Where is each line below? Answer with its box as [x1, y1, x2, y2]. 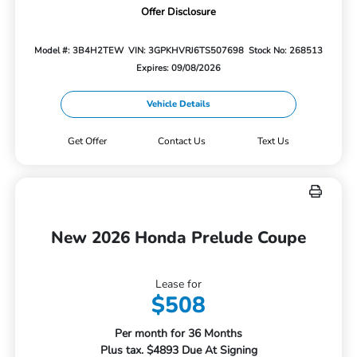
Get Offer [67, 135, 107, 148]
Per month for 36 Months [115, 326, 242, 342]
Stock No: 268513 [249, 45, 324, 57]
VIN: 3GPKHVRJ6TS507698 [128, 45, 244, 57]
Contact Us [158, 135, 206, 148]
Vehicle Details [147, 98, 210, 111]
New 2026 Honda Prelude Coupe [51, 226, 306, 249]
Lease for [155, 277, 202, 292]
